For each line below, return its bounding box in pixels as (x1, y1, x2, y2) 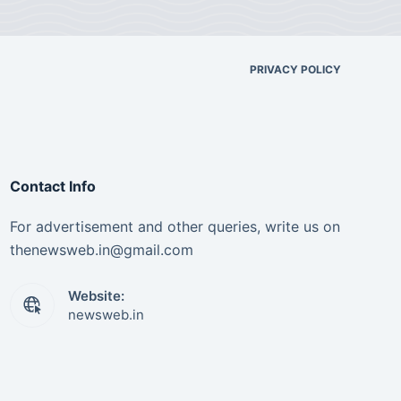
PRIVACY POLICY (249, 63, 341, 77)
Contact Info (9, 177, 96, 196)
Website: (67, 287, 124, 305)
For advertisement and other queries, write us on (9, 218, 340, 236)
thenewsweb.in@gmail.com (9, 241, 193, 260)
